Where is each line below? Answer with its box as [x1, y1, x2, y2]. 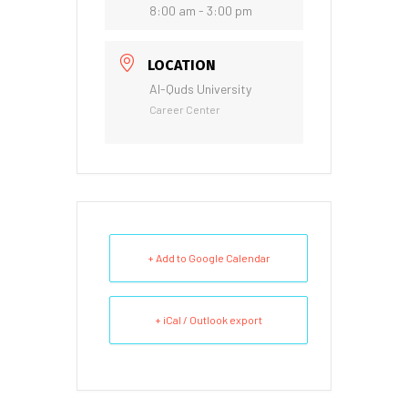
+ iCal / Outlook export [155, 313, 262, 327]
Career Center [149, 103, 220, 117]
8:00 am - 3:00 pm [149, 3, 252, 19]
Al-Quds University [149, 81, 251, 97]
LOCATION [148, 56, 216, 75]
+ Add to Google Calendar [147, 251, 270, 265]
